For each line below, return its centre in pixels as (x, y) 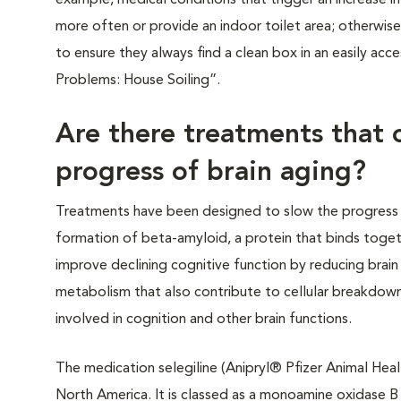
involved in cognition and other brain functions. (204, 320)
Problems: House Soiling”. (138, 81)
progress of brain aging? (211, 173)
